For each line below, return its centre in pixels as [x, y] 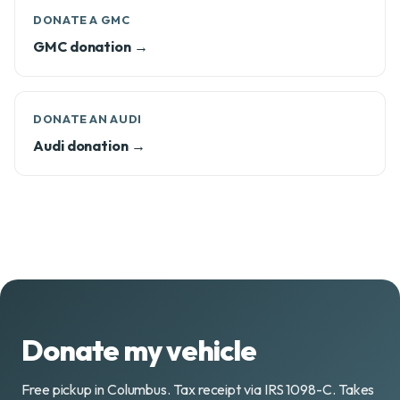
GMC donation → [91, 46]
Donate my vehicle [139, 350]
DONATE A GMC [82, 20]
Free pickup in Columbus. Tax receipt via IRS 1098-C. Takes [198, 389]
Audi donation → [89, 146]
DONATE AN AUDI [87, 119]
